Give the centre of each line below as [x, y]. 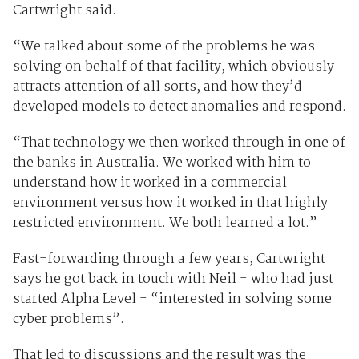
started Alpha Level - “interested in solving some [172, 299]
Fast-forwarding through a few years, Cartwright [169, 259]
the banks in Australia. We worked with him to [161, 163]
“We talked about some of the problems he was [163, 46]
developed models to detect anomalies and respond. [179, 107]
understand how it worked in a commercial [149, 183]
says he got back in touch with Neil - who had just [173, 279]
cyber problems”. [68, 319]
